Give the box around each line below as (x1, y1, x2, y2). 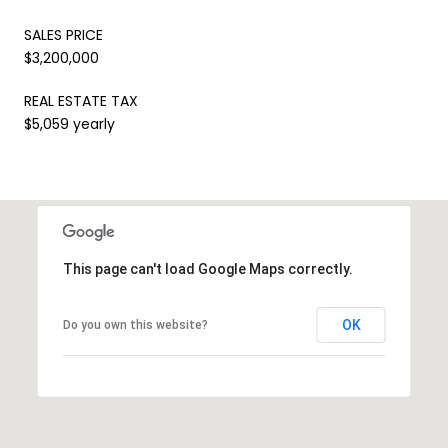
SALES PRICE (24, 24, 103, 45)
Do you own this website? (62, 317, 208, 332)
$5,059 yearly (24, 113, 115, 134)
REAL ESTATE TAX (24, 90, 138, 111)
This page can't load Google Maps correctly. (62, 260, 353, 277)
